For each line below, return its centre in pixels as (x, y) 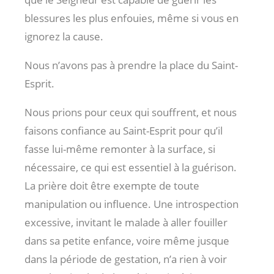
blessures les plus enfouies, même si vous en (131, 18)
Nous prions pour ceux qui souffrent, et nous (131, 113)
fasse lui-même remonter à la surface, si (120, 149)
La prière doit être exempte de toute (112, 186)
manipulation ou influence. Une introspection (131, 204)
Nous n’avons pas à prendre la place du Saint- (131, 65)
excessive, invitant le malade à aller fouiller (126, 223)
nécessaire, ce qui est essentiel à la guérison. (131, 168)
